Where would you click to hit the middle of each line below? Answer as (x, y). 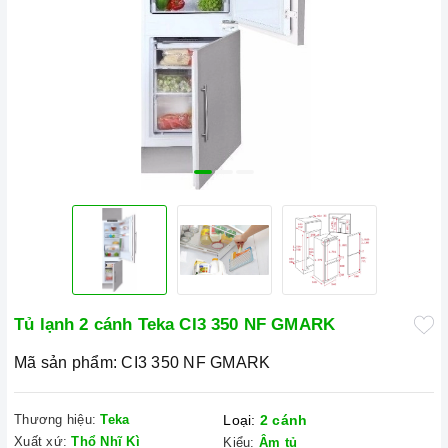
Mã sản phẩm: (65, 362)
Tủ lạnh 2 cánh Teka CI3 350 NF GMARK (175, 324)
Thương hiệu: (55, 419)
